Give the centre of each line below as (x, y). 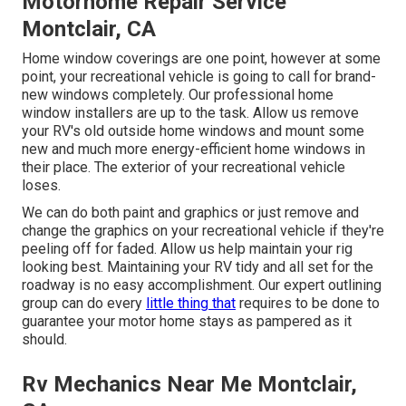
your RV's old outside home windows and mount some (193, 131)
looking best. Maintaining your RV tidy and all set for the (198, 267)
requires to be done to (308, 304)
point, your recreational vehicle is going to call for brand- (199, 77)
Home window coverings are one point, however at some (201, 59)
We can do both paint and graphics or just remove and (190, 213)
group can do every (84, 304)
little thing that (191, 304)
